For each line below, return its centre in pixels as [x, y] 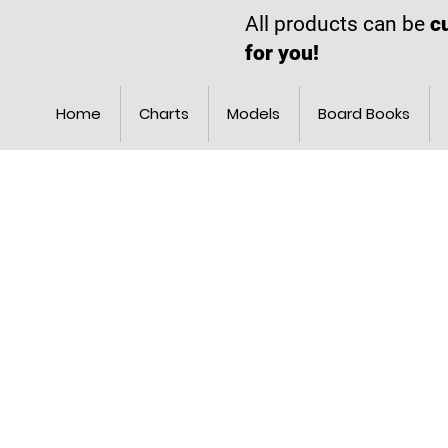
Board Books [364, 113]
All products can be [338, 24]
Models [254, 113]
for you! [282, 53]
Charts [164, 113]
